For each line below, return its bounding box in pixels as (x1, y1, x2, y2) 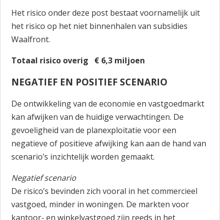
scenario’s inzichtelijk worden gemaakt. (11, 151, 155, 162)
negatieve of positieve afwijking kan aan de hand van (11, 138, 207, 149)
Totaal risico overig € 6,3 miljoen (11, 55, 145, 66)
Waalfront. (11, 34, 51, 45)
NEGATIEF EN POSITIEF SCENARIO (11, 76, 168, 88)
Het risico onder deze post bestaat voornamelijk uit (11, 7, 200, 18)
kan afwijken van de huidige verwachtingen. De (11, 111, 184, 122)
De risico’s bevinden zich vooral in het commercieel (11, 186, 198, 196)
